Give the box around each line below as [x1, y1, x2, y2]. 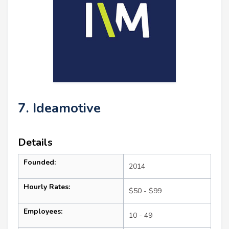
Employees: [24, 206, 62, 216]
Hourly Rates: [24, 181, 70, 192]
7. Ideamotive [18, 99, 101, 117]
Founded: [24, 157, 56, 167]
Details [18, 135, 53, 149]
